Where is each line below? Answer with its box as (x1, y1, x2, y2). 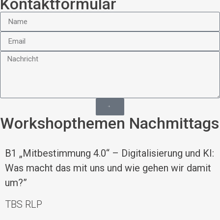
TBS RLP (5, 198, 42, 211)
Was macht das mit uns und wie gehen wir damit (5, 162, 211, 174)
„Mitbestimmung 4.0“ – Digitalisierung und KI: (19, 147, 214, 160)
